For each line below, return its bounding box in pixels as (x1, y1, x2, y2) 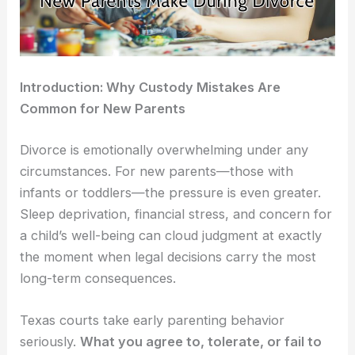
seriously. (20, 333, 81, 349)
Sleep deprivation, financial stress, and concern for (20, 205, 333, 222)
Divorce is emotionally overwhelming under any (20, 141, 309, 158)
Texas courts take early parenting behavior (20, 311, 285, 328)
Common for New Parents (20, 100, 186, 116)
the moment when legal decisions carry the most (20, 248, 317, 265)
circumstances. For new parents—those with (20, 162, 294, 179)
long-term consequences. (20, 269, 177, 286)
